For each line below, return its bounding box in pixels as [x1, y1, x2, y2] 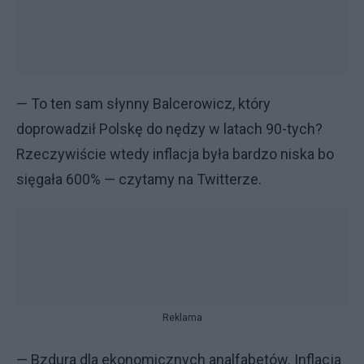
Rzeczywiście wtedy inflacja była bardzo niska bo [16, 145, 334, 162]
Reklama [162, 312, 202, 323]
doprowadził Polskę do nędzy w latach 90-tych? [16, 120, 323, 137]
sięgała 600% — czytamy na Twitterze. [16, 171, 262, 188]
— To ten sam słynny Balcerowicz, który [16, 95, 271, 112]
